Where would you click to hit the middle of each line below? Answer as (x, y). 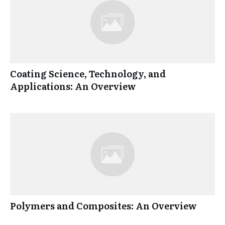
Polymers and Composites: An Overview (103, 206)
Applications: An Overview (73, 86)
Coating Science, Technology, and (88, 74)
